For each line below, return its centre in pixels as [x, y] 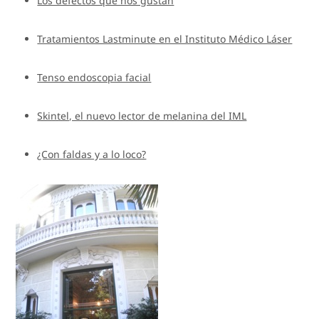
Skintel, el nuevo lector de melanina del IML [142, 115]
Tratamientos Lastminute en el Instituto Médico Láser [165, 38]
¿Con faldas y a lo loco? [92, 154]
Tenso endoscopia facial [94, 77]
